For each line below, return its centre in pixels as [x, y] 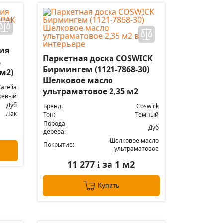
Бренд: [53, 106]
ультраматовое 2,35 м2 [90, 91]
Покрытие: [58, 145]
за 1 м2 [117, 164]
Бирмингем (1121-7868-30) [96, 69]
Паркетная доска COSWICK [98, 58]
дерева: [54, 132]
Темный [147, 115]
